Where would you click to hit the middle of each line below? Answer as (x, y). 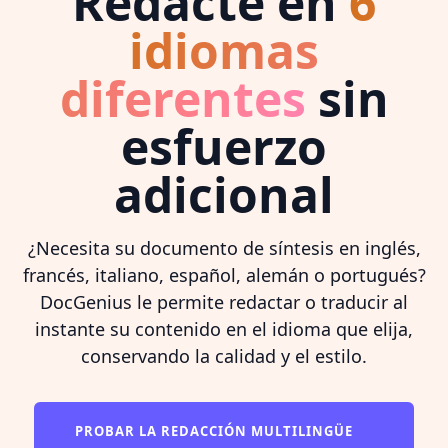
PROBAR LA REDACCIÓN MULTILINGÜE (216, 430)
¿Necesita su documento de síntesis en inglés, (224, 247)
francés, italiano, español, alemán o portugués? (224, 274)
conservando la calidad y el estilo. (224, 355)
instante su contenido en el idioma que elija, (224, 328)
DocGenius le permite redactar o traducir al (224, 301)
